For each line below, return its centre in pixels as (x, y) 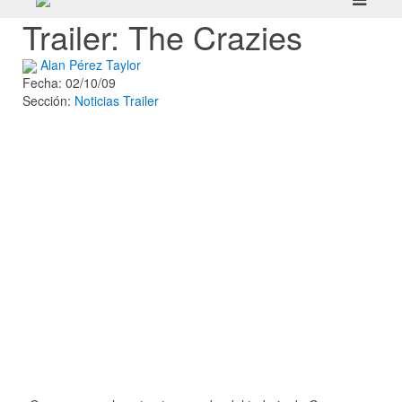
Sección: (48, 101)
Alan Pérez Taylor (91, 65)
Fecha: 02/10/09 (69, 83)
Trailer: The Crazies (162, 36)
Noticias (97, 101)
